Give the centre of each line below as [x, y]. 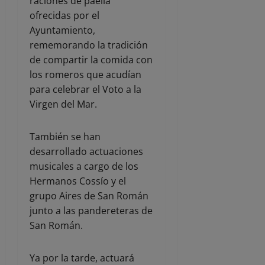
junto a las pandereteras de [91, 211]
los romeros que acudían [85, 75]
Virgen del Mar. [63, 104]
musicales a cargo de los [84, 167]
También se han [65, 137]
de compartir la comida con [91, 60]
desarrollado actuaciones [86, 152]
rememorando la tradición [89, 45]
